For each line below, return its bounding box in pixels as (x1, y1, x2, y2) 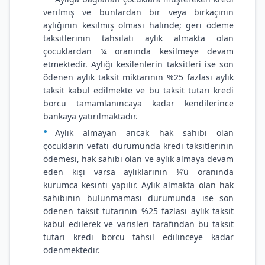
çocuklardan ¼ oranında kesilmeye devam (43, 46, 234, 57)
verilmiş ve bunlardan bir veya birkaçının (43, 7, 234, 18)
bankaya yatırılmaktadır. (43, 111, 138, 122)
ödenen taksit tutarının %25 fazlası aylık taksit (43, 205, 234, 216)
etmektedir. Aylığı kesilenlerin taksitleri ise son (43, 59, 234, 70)
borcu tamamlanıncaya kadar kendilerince (43, 98, 234, 109)
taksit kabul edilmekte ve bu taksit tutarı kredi (43, 85, 234, 96)
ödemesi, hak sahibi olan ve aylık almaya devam (43, 153, 234, 164)
